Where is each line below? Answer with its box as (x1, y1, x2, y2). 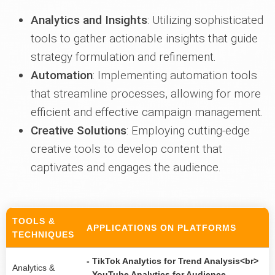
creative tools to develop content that (31, 142, 222, 157)
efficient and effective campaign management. (31, 105, 263, 120)
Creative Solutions (31, 123, 126, 138)
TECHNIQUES (12, 230, 74, 240)
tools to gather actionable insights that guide (31, 31, 258, 46)
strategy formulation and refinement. (31, 50, 216, 64)
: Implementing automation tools (93, 68, 257, 83)
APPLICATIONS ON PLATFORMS (87, 223, 236, 233)
